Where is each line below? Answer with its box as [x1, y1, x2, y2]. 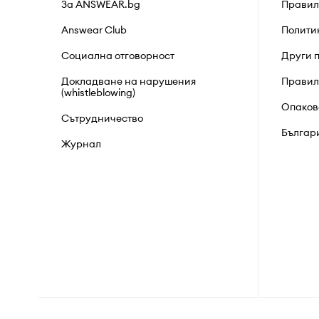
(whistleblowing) [61, 85, 135, 99]
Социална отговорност [61, 48, 174, 62]
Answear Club [61, 23, 127, 36]
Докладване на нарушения [61, 74, 196, 88]
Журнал [61, 137, 101, 150]
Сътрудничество [61, 111, 143, 125]
